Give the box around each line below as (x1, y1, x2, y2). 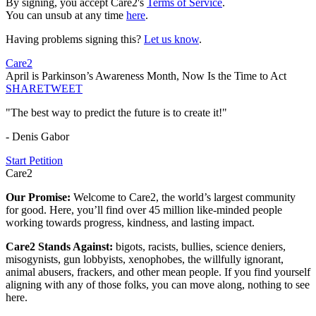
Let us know (144, 33, 199, 46)
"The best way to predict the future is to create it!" (6, 107, 227, 119)
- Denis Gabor (6, 130, 69, 143)
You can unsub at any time (6, 9, 126, 22)
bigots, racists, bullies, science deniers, (116, 241, 286, 253)
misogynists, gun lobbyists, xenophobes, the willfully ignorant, (6, 253, 284, 266)
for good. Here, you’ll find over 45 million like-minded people (6, 204, 282, 217)
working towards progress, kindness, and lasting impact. (6, 217, 255, 229)
